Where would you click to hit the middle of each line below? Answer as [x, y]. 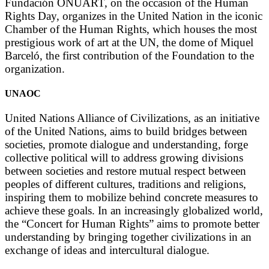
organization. [35, 68]
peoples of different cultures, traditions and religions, [125, 184]
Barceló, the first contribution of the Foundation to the [129, 55]
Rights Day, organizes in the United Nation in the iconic [134, 16]
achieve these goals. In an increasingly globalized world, [134, 211]
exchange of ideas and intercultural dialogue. [107, 250]
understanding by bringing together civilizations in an [128, 237]
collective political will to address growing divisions [124, 158]
